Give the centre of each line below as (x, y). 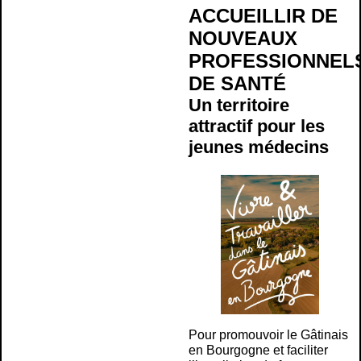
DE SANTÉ (237, 84)
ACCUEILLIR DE (263, 16)
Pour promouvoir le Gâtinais (268, 335)
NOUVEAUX (243, 39)
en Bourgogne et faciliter (258, 351)
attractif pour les (257, 127)
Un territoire (239, 106)
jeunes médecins (259, 147)
